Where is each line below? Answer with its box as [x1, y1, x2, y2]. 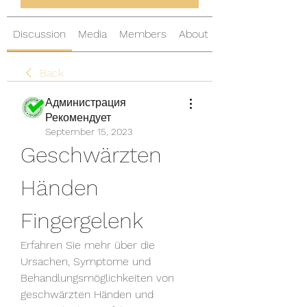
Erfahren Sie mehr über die [21, 238, 155, 252]
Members [119, 27, 167, 41]
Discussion [13, 27, 66, 41]
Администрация [45, 96, 126, 110]
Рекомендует [45, 111, 111, 125]
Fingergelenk [21, 208, 143, 234]
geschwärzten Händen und [21, 288, 153, 302]
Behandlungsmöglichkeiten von [21, 271, 174, 285]
